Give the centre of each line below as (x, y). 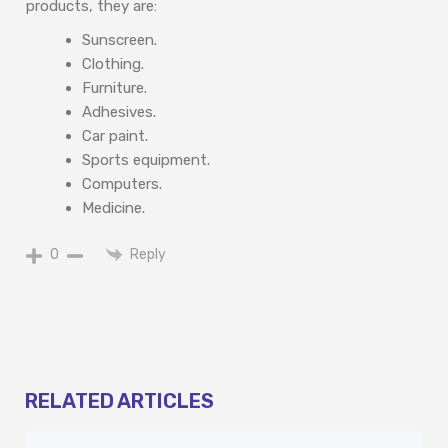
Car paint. (115, 135)
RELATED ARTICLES (119, 400)
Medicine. (113, 207)
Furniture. (114, 87)
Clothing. (113, 63)
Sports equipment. (146, 159)
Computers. (122, 183)
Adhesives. (119, 111)
